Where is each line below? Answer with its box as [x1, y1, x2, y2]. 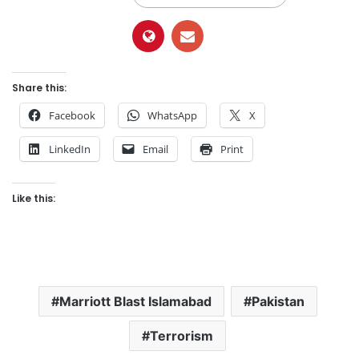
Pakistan [251, 293, 305, 310]
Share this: [12, 81, 67, 95]
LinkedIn [49, 142, 91, 157]
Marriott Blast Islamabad [58, 293, 212, 310]
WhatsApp [147, 108, 197, 123]
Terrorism [150, 328, 213, 345]
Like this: [12, 192, 55, 206]
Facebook [49, 108, 95, 123]
